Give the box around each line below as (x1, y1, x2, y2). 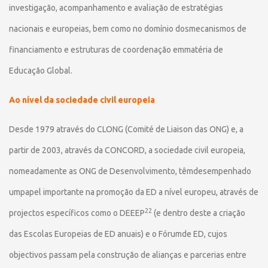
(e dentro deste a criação (154, 208, 245, 218)
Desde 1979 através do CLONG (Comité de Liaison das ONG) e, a (9, 124, 243, 134)
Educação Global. (9, 66, 72, 75)
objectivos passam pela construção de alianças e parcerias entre (9, 250, 246, 260)
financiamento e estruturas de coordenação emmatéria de (9, 45, 223, 54)
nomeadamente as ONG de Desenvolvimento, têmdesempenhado (9, 166, 251, 176)
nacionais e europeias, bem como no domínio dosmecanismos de (9, 24, 246, 33)
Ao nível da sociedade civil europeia (9, 95, 155, 105)
